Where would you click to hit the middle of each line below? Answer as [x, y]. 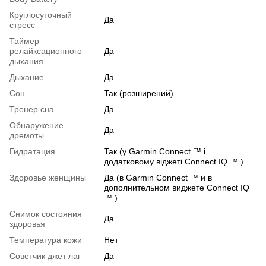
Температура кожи [46, 240]
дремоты [27, 136]
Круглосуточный [41, 15]
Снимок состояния [46, 214]
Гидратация [32, 152]
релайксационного [46, 51]
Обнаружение [37, 126]
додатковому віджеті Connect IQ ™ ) [174, 162]
